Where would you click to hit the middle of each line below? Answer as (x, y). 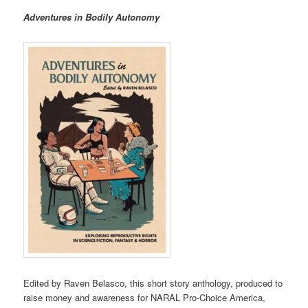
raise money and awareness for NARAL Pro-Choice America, (145, 298)
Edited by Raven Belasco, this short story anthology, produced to (153, 283)
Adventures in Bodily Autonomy (92, 16)
